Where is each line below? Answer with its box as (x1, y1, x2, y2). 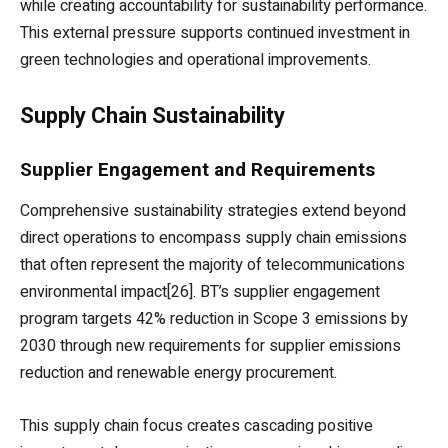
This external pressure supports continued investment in (20, 21, 410, 46)
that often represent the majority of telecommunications (20, 253, 405, 278)
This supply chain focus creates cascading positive (20, 414, 373, 439)
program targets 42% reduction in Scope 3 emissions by (20, 307, 408, 332)
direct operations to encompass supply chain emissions (20, 226, 407, 251)
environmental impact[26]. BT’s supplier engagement (20, 280, 380, 305)
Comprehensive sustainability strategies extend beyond (20, 199, 406, 224)
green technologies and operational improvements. (20, 48, 371, 73)
